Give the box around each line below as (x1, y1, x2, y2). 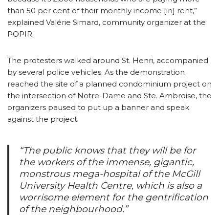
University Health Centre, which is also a (19, 179, 202, 191)
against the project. (7, 114, 79, 124)
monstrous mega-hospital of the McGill (19, 168, 200, 179)
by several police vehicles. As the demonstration (7, 67, 185, 77)
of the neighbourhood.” (19, 203, 128, 215)
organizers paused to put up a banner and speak (7, 102, 189, 112)
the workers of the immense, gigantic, (19, 156, 194, 168)
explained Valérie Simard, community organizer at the (7, 17, 206, 27)
